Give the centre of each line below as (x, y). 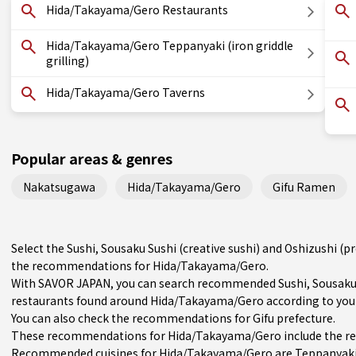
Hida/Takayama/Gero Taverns (126, 92)
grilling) (68, 60)
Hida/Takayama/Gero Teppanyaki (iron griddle (170, 45)
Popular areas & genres (92, 158)
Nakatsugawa (59, 186)
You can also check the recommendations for (132, 318)
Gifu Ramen (304, 186)
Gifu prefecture (293, 318)
